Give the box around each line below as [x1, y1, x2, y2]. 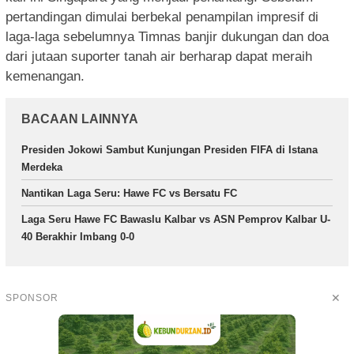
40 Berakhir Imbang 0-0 [21, 231, 134, 243]
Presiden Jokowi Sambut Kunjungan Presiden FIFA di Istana [21, 144, 318, 156]
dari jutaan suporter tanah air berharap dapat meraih [6, 49, 312, 65]
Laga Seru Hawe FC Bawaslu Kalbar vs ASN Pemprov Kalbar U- [21, 213, 330, 226]
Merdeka [21, 161, 62, 174]
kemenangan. [6, 69, 85, 85]
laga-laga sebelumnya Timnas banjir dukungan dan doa [6, 29, 329, 45]
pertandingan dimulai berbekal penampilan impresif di [6, 9, 318, 25]
